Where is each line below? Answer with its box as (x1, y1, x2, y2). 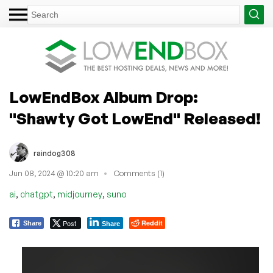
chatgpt (20, 188, 53, 199)
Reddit (141, 218, 163, 227)
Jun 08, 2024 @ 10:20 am (9, 168, 99, 179)
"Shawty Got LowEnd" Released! (9, 108, 261, 128)
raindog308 (34, 148, 76, 158)
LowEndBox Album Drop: (9, 87, 198, 107)
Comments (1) (114, 168, 165, 179)
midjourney (57, 188, 102, 199)
